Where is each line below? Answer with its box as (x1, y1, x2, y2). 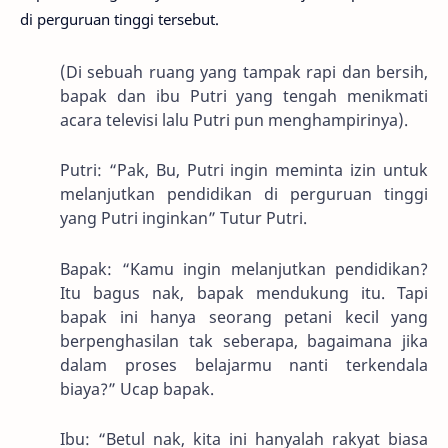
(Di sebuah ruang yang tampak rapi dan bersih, (60, 60, 428, 83)
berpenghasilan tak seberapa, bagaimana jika (60, 329, 428, 352)
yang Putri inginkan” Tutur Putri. (60, 207, 307, 230)
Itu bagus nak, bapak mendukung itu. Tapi (60, 281, 428, 304)
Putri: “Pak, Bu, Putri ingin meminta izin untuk (60, 159, 428, 182)
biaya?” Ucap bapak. (60, 377, 214, 400)
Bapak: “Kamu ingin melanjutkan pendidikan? (60, 257, 428, 280)
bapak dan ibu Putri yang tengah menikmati (60, 84, 428, 107)
